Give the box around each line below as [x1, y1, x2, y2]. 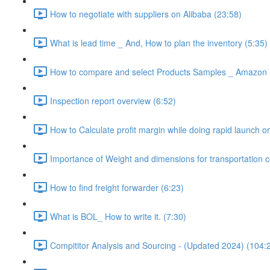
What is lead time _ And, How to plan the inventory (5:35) [50, 36, 268, 49]
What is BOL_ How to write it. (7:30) [50, 210, 186, 222]
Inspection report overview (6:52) [50, 94, 176, 107]
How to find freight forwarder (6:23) [50, 181, 184, 193]
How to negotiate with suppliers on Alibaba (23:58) [50, 7, 242, 20]
